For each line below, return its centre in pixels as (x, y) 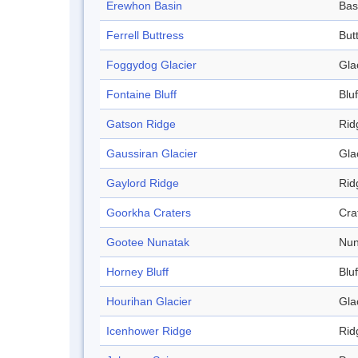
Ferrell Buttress (145, 36)
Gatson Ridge (141, 124)
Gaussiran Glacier (152, 154)
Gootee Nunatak (148, 243)
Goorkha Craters (149, 213)
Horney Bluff (137, 272)
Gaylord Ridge (143, 183)
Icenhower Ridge (149, 331)
